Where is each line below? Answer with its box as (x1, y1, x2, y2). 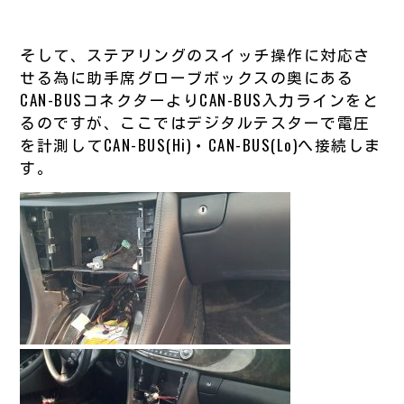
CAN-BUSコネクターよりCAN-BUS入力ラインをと (20, 87, 380, 111)
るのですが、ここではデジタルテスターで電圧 (20, 110, 371, 133)
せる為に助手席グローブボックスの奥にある (20, 65, 354, 88)
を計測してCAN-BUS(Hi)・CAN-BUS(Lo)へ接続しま (20, 133, 381, 156)
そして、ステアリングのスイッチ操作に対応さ (20, 42, 371, 66)
